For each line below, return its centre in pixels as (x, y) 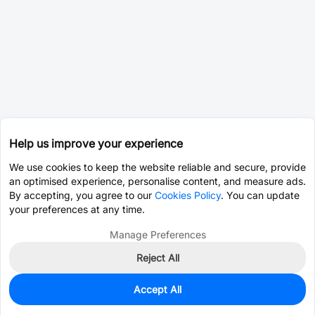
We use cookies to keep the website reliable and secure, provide (157, 167)
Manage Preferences (157, 234)
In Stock (35, 294)
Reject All (157, 258)
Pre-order (247, 301)
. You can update (260, 195)
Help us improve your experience (96, 143)
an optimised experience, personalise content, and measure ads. (157, 181)
